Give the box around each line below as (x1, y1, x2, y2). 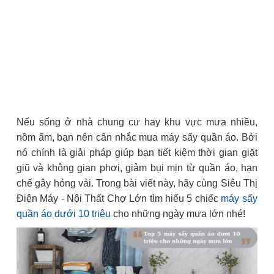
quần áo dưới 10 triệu (17, 209, 111, 219)
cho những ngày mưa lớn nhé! (111, 209, 245, 219)
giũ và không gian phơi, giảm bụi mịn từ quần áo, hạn (17, 163, 257, 173)
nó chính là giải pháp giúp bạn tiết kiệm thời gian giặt (17, 147, 257, 158)
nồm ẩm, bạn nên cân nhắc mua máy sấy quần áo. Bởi (17, 132, 257, 143)
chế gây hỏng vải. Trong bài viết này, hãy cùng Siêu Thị (17, 178, 257, 188)
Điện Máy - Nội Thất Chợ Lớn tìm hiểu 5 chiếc (17, 193, 221, 204)
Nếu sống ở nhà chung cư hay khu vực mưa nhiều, (17, 117, 257, 127)
